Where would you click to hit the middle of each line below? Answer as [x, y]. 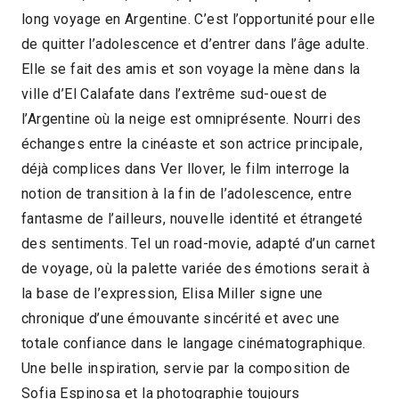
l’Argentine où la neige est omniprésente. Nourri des [191, 118]
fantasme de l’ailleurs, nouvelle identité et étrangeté [192, 218]
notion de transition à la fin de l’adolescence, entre [187, 193]
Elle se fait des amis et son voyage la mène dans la [191, 69]
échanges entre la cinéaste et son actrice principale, [192, 143]
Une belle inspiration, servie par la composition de [186, 368]
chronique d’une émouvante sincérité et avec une [181, 318]
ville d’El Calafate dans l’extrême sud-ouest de [175, 94]
